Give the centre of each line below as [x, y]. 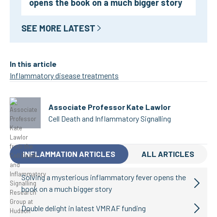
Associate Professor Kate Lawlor [109, 107]
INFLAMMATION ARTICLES [69, 154]
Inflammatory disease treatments [64, 75]
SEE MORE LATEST [58, 28]
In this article [33, 64]
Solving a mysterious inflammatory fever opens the [104, 177]
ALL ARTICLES [168, 154]
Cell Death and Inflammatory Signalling [110, 118]
